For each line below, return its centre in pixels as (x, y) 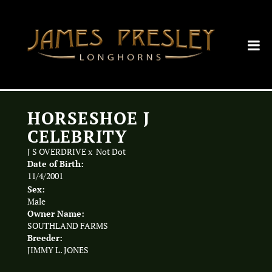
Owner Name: (56, 213)
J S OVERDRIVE (57, 152)
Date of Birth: (56, 164)
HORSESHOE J (89, 118)
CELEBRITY (78, 136)
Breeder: (45, 238)
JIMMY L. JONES (58, 250)
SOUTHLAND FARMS (68, 226)
